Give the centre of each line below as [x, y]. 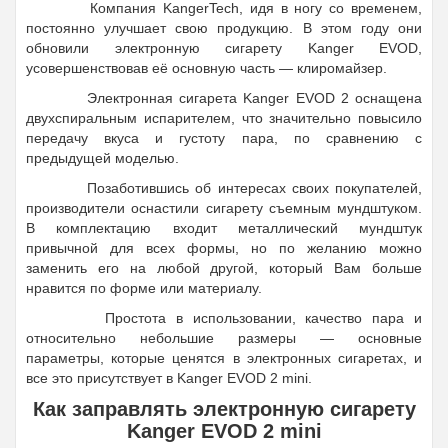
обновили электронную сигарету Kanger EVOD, [224, 47]
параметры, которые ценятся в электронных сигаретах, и [224, 357]
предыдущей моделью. [102, 157]
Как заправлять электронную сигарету [224, 408]
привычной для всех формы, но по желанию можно [224, 247]
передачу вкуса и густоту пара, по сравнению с [224, 137]
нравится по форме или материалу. [144, 287]
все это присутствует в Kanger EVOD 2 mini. [169, 377]
